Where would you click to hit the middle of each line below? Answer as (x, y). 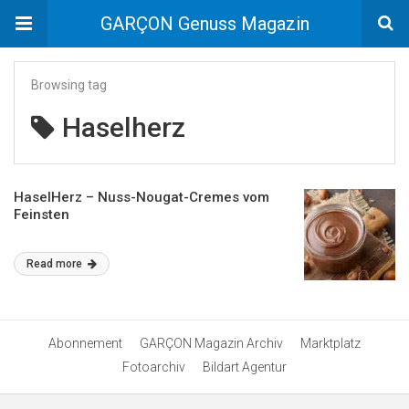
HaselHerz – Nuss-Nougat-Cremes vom (142, 197)
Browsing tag (69, 85)
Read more (56, 264)
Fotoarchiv (154, 367)
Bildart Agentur (245, 367)
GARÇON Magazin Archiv (211, 343)
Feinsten (42, 215)
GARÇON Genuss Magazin (204, 24)
